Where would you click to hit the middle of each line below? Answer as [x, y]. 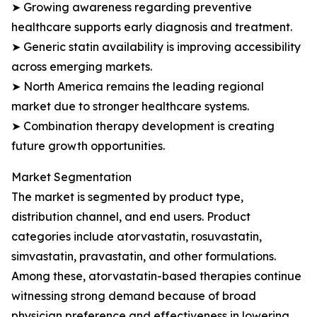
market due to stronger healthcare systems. [130, 106]
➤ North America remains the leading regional [138, 86]
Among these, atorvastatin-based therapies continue [156, 276]
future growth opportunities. [88, 146]
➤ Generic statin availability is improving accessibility [156, 47]
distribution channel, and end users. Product [131, 217]
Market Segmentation [71, 177]
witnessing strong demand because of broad [134, 296]
